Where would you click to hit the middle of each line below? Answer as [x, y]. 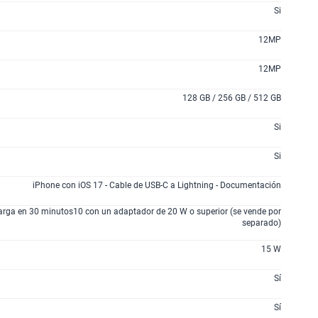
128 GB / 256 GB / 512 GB [232, 98]
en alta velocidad [130, 10]
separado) [262, 223]
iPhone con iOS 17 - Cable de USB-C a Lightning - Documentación [157, 185]
